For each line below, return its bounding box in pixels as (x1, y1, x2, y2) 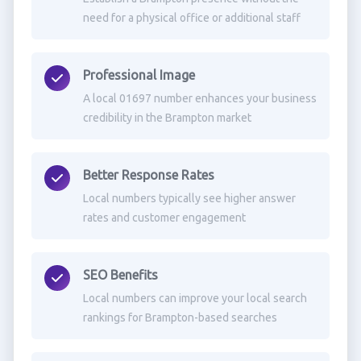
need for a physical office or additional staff (82, 11, 301, 24)
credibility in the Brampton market (82, 111, 251, 124)
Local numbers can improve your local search (82, 292, 307, 305)
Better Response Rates (82, 168, 214, 182)
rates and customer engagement (82, 211, 246, 224)
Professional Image (82, 68, 195, 82)
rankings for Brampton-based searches (82, 311, 277, 324)
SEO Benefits (82, 268, 158, 282)
